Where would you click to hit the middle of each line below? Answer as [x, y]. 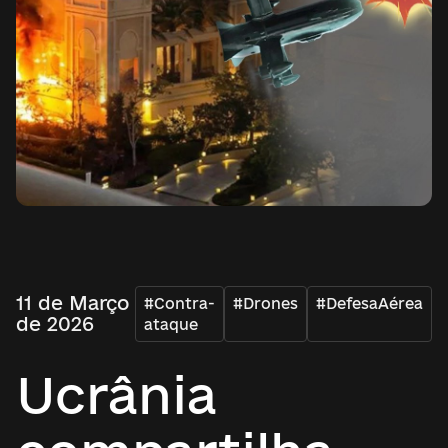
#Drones [265, 303]
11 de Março [72, 303]
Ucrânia [116, 394]
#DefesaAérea [369, 303]
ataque [171, 324]
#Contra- [179, 303]
